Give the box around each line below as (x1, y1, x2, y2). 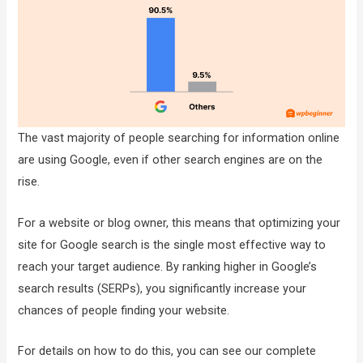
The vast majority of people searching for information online (18, 130, 340, 146)
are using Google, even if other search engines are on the (18, 152, 323, 168)
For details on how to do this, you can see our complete (18, 343, 317, 358)
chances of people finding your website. (18, 302, 230, 318)
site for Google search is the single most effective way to (18, 237, 327, 252)
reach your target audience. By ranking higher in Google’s (18, 258, 318, 274)
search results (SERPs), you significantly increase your (18, 280, 307, 296)
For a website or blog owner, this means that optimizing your (18, 215, 341, 230)
